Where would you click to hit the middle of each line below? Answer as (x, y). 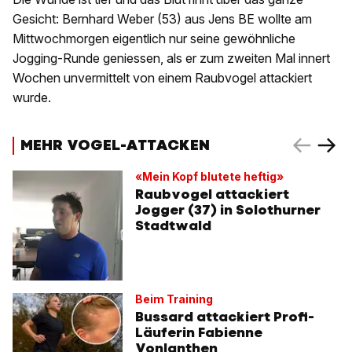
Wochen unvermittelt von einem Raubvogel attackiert (162, 78)
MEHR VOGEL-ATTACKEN (115, 145)
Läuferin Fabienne (199, 333)
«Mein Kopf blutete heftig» (209, 177)
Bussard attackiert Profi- (225, 317)
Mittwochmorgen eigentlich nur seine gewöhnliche (154, 39)
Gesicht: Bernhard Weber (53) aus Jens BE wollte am (162, 19)
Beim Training (174, 299)
